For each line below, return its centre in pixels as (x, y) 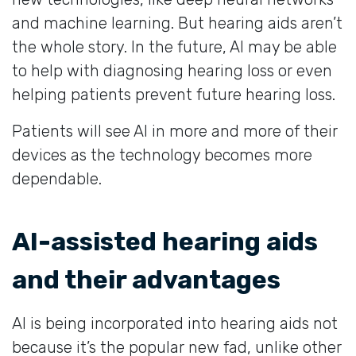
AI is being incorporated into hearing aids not (175, 323)
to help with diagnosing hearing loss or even (172, 70)
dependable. (57, 178)
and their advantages (146, 279)
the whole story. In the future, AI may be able (174, 46)
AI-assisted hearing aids (165, 241)
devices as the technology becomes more (162, 155)
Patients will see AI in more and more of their (175, 131)
